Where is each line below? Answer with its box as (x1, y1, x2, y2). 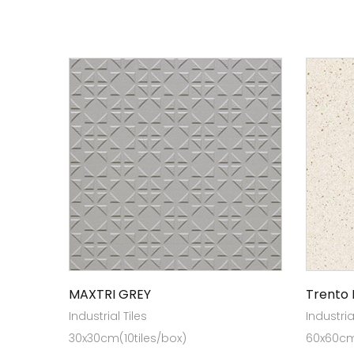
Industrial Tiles (69, 308, 147, 324)
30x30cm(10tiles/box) (69, 330, 186, 346)
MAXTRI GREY (69, 285, 151, 303)
